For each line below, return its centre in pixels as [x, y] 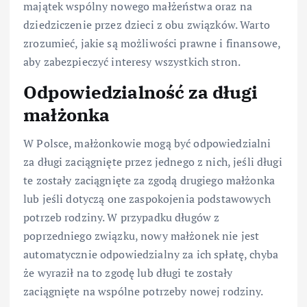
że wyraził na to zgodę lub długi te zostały [128, 273]
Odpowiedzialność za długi [141, 91]
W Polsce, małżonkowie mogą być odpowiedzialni [147, 144]
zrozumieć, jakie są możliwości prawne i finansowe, [152, 43]
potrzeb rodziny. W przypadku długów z [122, 218]
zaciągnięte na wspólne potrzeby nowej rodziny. [144, 292]
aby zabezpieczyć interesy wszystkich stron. [132, 61]
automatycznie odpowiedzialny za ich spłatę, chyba [151, 255]
